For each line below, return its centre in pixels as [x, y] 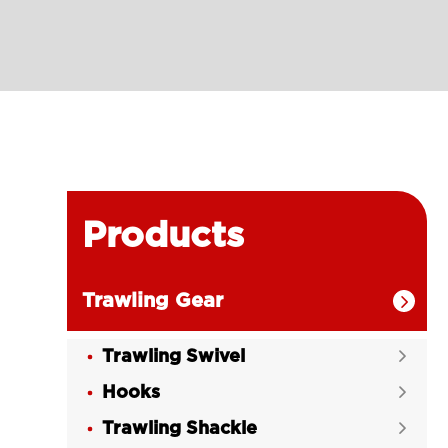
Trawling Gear [153, 301]
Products [163, 236]
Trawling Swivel [174, 357]
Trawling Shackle [180, 429]
